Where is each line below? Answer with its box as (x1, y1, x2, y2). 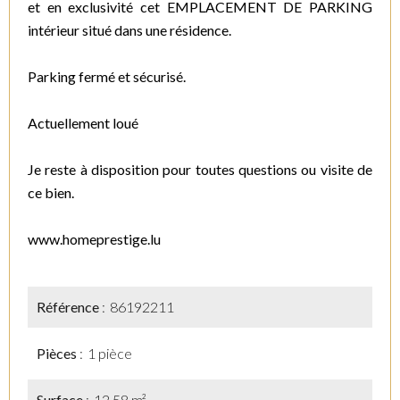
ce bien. (28, 184, 74, 201)
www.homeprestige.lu (28, 230, 161, 247)
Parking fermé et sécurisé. (28, 68, 186, 85)
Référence (37, 298, 102, 315)
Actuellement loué (28, 114, 138, 131)
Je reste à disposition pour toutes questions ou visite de (28, 161, 372, 178)
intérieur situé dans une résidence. (28, 21, 231, 38)
